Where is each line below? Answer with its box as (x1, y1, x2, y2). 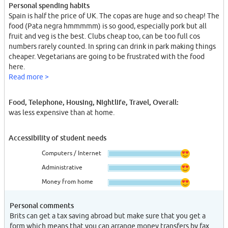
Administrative (42, 163, 82, 170)
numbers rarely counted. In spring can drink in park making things (9, 42, 216, 50)
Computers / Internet (42, 149, 101, 156)
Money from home (42, 178, 93, 185)
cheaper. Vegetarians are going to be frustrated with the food (9, 52, 205, 61)
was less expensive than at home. (9, 108, 115, 117)
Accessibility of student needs (9, 133, 106, 142)
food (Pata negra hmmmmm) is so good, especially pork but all (9, 21, 207, 30)
